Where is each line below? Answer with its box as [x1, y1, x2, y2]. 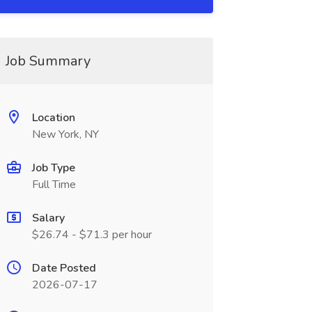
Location [31, 110, 75, 125]
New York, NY [31, 127, 99, 142]
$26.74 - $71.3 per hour [31, 227, 152, 242]
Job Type [31, 160, 75, 175]
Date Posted [31, 260, 96, 276]
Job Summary [5, 52, 91, 70]
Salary [31, 210, 65, 226]
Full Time [31, 177, 76, 192]
